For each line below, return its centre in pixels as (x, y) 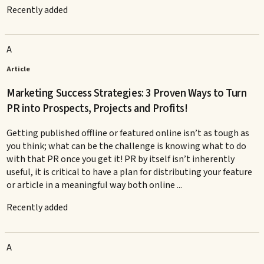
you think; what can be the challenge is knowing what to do (127, 146)
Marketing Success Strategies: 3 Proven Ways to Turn (127, 93)
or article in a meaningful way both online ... (95, 185)
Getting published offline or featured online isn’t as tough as (128, 133)
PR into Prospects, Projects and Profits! (97, 108)
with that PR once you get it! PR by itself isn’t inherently (121, 159)
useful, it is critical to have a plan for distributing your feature (130, 172)
